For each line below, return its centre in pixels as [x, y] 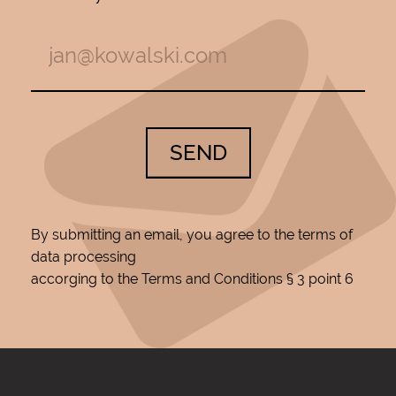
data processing [84, 256]
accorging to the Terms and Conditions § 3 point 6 [192, 278]
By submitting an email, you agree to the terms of [192, 234]
